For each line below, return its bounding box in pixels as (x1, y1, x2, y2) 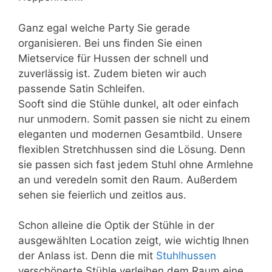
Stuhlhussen (156, 250, 216, 262)
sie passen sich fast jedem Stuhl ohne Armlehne (18, 158, 253, 171)
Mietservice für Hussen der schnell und (18, 52, 209, 64)
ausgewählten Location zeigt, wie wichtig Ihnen (18, 234, 249, 246)
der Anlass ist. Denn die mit (18, 250, 156, 262)
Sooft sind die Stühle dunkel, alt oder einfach (18, 97, 239, 110)
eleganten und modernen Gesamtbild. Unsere (18, 127, 242, 140)
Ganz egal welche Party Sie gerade (18, 21, 190, 34)
